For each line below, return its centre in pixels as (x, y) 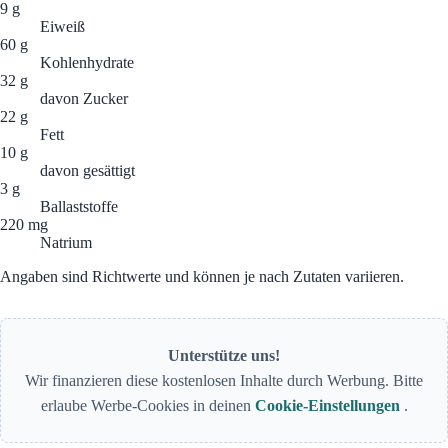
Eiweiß (62, 27)
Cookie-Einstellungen (329, 406)
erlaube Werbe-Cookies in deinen (147, 406)
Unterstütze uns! (224, 356)
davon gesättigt (87, 171)
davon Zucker (84, 99)
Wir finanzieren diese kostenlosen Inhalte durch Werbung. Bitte (224, 381)
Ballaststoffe (79, 207)
